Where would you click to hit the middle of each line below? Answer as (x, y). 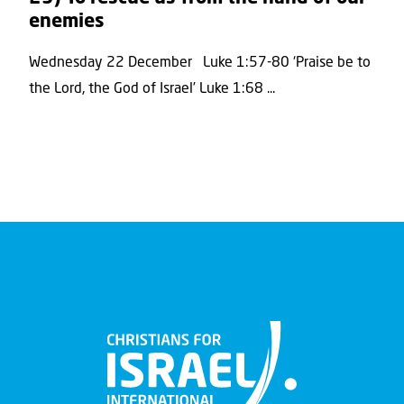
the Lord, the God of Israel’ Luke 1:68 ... (152, 90)
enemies (67, 22)
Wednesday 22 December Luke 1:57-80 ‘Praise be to (200, 64)
